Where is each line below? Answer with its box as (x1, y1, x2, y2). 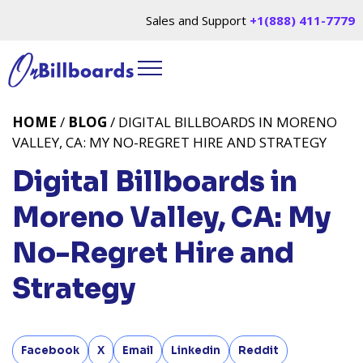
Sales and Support (146, 12, 250, 28)
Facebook (21, 344, 79, 357)
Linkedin (171, 344, 220, 357)
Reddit (238, 344, 279, 357)
